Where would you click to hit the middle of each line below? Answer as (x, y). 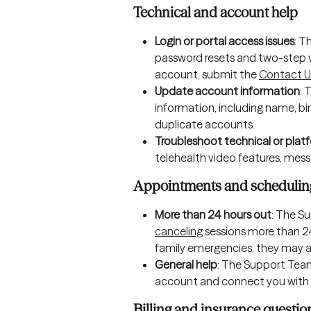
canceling (179, 231)
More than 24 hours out (213, 214)
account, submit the (207, 74)
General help (186, 264)
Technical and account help (216, 12)
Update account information (227, 91)
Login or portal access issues (225, 41)
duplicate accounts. (205, 124)
